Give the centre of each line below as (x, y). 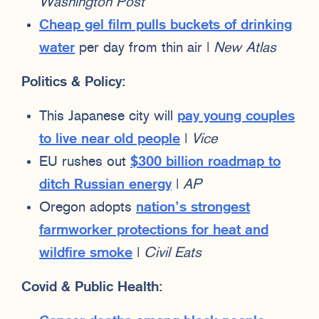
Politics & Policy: (74, 82)
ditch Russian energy (105, 185)
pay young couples (236, 116)
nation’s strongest (193, 208)
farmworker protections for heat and (154, 230)
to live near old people (110, 139)
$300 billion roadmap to (205, 162)
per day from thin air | (144, 48)
